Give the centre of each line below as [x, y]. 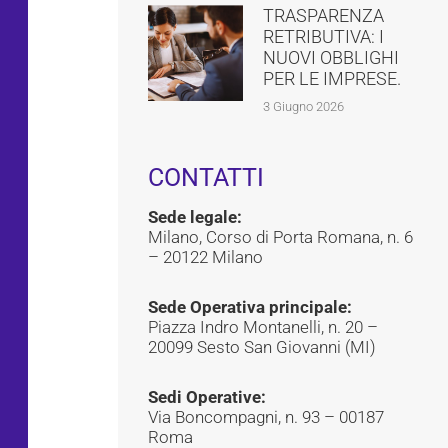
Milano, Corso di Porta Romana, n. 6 [280, 237]
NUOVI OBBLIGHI [331, 58]
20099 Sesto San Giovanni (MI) [262, 347]
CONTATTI [206, 178]
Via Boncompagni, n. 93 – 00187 [266, 417]
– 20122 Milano [205, 257]
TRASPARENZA [324, 16]
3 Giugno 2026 [304, 107]
